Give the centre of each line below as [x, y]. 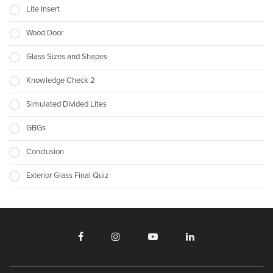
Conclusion [45, 151]
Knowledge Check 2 [61, 80]
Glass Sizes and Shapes [67, 56]
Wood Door [45, 33]
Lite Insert [43, 9]
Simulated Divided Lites [66, 104]
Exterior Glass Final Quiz [67, 175]
